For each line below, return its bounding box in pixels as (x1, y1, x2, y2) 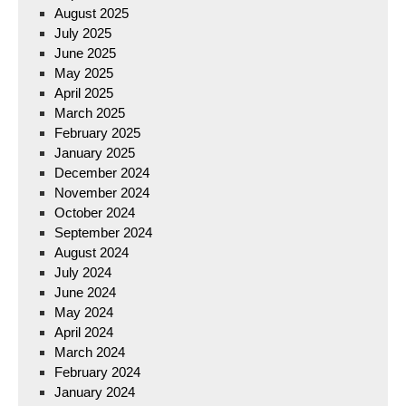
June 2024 (54, 285, 116, 300)
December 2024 (54, 165, 150, 180)
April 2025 (54, 85, 113, 101)
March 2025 (54, 105, 125, 121)
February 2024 (54, 364, 140, 380)
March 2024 (54, 344, 125, 360)
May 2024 (54, 304, 113, 320)
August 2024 (54, 245, 129, 260)
